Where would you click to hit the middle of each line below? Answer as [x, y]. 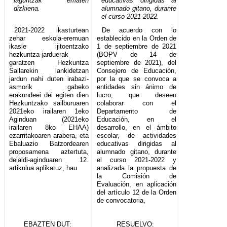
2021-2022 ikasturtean [51, 30]
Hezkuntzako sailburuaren [49, 103]
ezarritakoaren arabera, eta [49, 136]
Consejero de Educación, [137, 71]
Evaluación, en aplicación [137, 184]
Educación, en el [137, 120]
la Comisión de [137, 176]
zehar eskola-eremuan [49, 39]
